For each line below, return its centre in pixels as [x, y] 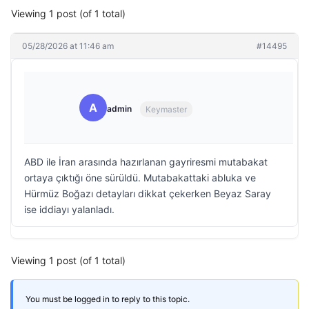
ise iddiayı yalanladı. [69, 209]
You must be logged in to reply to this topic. [108, 299]
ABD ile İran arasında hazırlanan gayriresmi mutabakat [146, 162]
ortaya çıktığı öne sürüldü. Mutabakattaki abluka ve [140, 178]
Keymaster [166, 109]
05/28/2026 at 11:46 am [68, 46]
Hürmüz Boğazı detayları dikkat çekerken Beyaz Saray [148, 193]
